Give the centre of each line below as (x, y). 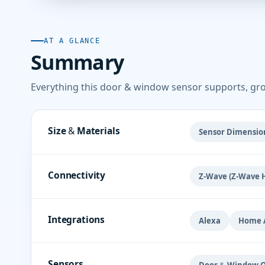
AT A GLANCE (72, 41)
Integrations (77, 219)
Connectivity (77, 175)
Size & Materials (84, 130)
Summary (77, 62)
